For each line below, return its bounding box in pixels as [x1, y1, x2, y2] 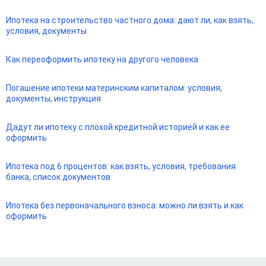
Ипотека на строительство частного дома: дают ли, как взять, [6, 15, 254, 25]
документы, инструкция [6, 93, 101, 103]
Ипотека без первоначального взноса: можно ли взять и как [6, 200, 243, 210]
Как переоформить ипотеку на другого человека [6, 54, 198, 64]
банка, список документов [6, 172, 110, 182]
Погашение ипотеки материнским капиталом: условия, [6, 83, 222, 93]
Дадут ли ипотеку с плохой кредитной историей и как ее [6, 122, 230, 132]
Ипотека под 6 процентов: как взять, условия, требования [6, 161, 236, 171]
